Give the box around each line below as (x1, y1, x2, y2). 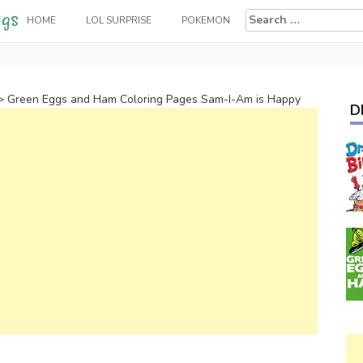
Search (244, 7, 283, 23)
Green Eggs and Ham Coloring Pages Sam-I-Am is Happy (7, 92, 301, 107)
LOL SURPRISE (85, 13, 152, 27)
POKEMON (181, 13, 230, 27)
